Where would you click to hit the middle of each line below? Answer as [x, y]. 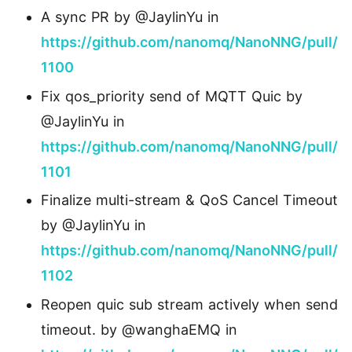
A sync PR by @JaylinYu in [130, 17]
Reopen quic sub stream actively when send [189, 304]
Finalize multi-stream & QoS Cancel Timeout [189, 200]
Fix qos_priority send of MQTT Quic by [172, 96]
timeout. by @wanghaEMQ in [139, 329]
